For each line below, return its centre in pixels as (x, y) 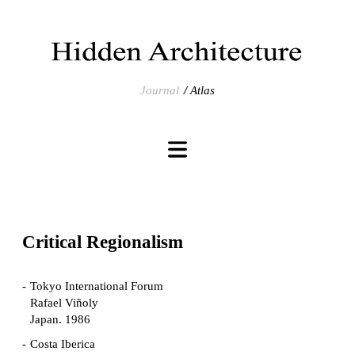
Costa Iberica (63, 344)
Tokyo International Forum (97, 286)
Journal (160, 90)
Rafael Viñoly (64, 303)
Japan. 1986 (60, 320)
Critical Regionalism (103, 242)
